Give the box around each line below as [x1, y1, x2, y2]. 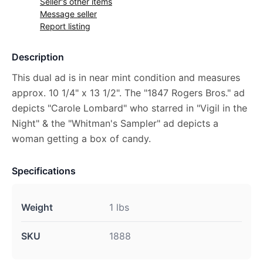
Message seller [40, 9, 97, 19]
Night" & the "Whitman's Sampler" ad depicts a [12, 117, 218, 129]
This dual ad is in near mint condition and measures [12, 72, 240, 83]
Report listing [40, 21, 90, 31]
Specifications [12, 165, 76, 177]
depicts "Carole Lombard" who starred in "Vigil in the [12, 102, 247, 114]
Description [12, 51, 64, 63]
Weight [21, 201, 53, 213]
